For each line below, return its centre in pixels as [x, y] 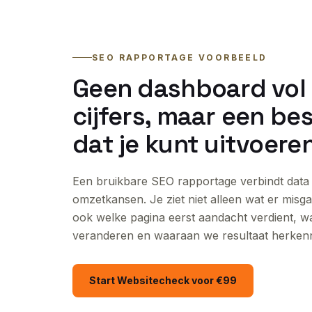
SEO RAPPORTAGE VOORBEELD [180, 57]
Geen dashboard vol [189, 88]
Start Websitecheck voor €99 [163, 280]
